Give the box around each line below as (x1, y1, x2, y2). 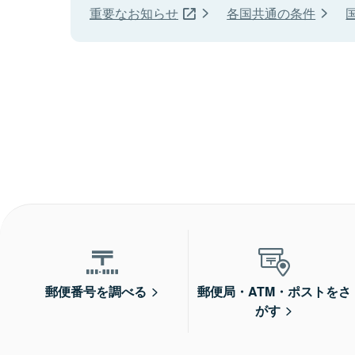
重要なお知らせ (90, 4, 178, 23)
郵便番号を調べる (44, 282, 147, 301)
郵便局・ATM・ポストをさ (197, 282, 352, 301)
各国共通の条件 (227, 4, 316, 23)
